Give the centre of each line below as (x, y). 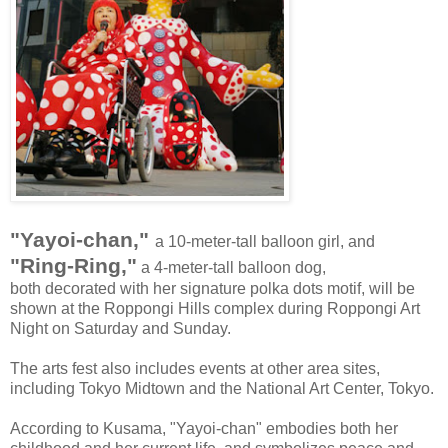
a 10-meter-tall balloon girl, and (265, 241)
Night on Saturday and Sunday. (120, 328)
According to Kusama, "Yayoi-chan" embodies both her (204, 428)
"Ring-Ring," (73, 265)
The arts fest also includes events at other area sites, (195, 368)
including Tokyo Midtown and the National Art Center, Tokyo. (222, 388)
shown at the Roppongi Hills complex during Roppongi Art (215, 308)
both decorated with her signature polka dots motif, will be (212, 288)
